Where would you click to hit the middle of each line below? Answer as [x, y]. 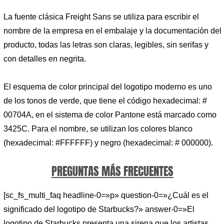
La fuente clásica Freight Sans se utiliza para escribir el [101, 17]
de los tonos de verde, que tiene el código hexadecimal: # [105, 100]
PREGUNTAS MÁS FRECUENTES [112, 171]
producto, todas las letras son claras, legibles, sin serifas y [106, 45]
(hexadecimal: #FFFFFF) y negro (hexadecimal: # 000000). [108, 142]
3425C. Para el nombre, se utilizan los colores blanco [98, 128]
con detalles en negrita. [45, 59]
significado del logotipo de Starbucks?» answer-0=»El [99, 209]
